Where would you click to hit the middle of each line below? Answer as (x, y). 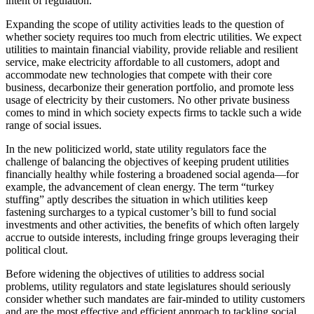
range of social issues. (54, 125)
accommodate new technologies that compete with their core (139, 74)
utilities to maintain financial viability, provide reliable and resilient (152, 49)
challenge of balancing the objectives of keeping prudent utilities (147, 161)
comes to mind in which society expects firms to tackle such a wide (153, 112)
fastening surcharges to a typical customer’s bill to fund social (141, 212)
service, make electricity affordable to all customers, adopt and (143, 62)
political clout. (37, 250)
